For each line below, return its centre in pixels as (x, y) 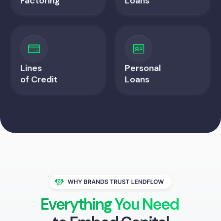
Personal (143, 68)
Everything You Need (109, 204)
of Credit (39, 79)
